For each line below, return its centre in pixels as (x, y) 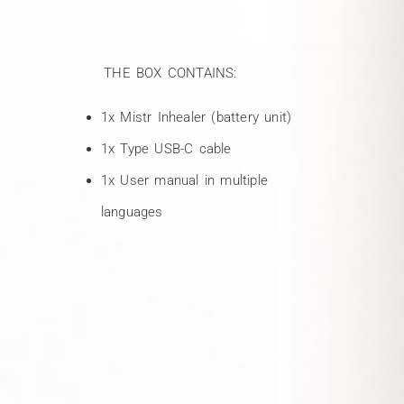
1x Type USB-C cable (166, 149)
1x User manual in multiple (184, 181)
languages (132, 212)
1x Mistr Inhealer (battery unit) (196, 118)
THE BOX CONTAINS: (151, 73)
